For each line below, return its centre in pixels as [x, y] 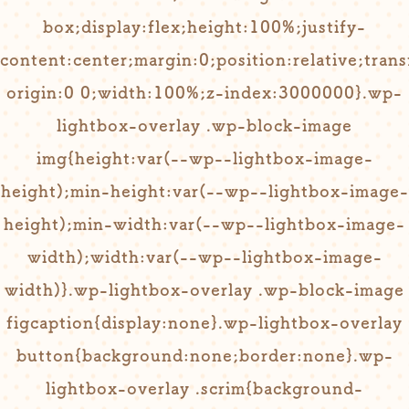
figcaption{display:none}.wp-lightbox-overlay [204, 322]
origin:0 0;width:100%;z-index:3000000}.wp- [204, 92]
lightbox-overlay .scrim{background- [204, 388]
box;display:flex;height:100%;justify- [204, 26]
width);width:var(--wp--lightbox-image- [204, 257]
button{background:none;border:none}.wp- [204, 355]
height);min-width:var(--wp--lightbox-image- [204, 224]
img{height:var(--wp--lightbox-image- [204, 158]
